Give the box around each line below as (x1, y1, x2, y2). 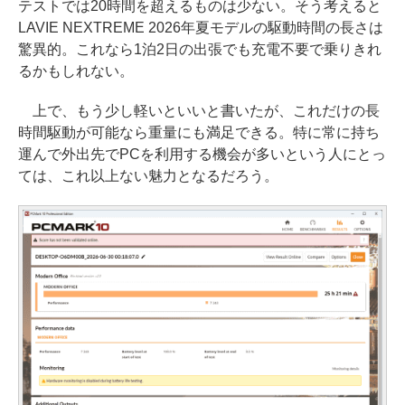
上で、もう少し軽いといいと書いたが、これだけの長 (18, 102, 380, 118)
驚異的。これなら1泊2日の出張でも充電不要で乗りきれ (18, 41, 381, 57)
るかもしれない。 (18, 62, 134, 79)
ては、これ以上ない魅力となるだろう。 (18, 167, 278, 184)
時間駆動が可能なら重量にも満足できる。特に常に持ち (18, 124, 380, 140)
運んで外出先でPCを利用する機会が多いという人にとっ (18, 146, 386, 162)
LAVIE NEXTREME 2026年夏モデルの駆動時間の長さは (18, 19, 383, 35)
